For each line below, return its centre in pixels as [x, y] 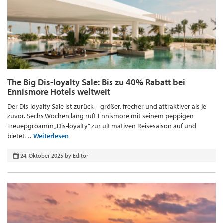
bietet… [20, 136]
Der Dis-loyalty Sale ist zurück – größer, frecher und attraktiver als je [107, 106]
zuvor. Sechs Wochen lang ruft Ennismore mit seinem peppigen [101, 116]
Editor [80, 156]
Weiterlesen [51, 136]
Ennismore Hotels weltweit [59, 92]
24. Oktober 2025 [42, 156]
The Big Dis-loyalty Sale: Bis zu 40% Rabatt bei [96, 82]
